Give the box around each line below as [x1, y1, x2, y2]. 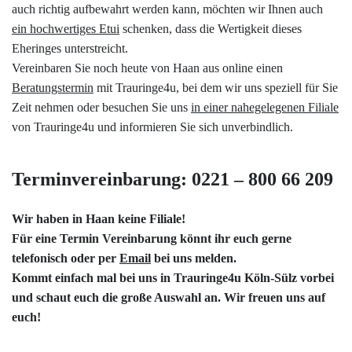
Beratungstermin [12, 80, 93, 94]
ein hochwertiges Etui [12, 21, 119, 35]
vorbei [297, 270, 334, 284]
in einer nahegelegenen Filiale [191, 100, 339, 114]
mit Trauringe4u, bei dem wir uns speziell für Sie [93, 80, 338, 94]
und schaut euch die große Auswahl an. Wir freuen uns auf [12, 290, 325, 304]
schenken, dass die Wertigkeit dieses [119, 21, 302, 35]
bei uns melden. [151, 251, 236, 265]
